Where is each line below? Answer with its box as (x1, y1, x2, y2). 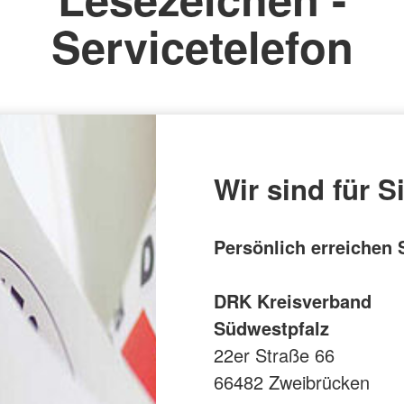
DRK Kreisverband (213, 288, 372, 315)
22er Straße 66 (213, 342, 335, 369)
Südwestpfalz (213, 315, 329, 342)
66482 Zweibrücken (213, 369, 370, 396)
